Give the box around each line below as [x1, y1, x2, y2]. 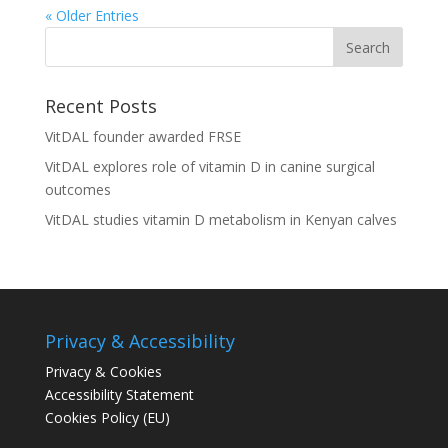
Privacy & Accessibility [44, 329, 235, 354]
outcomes [44, 180, 111, 200]
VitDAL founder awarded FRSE [44, 127, 241, 147]
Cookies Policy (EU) [44, 408, 170, 428]
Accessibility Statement [44, 385, 194, 405]
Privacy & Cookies [44, 362, 162, 382]
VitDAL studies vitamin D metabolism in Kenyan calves [44, 210, 397, 230]
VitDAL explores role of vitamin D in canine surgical [44, 157, 375, 177]
